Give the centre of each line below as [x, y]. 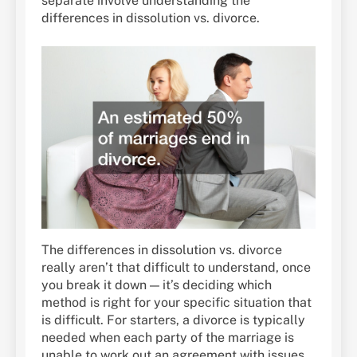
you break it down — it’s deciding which [157, 285]
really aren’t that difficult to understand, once [176, 268]
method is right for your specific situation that [177, 303]
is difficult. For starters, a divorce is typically [173, 320]
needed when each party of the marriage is [168, 338]
